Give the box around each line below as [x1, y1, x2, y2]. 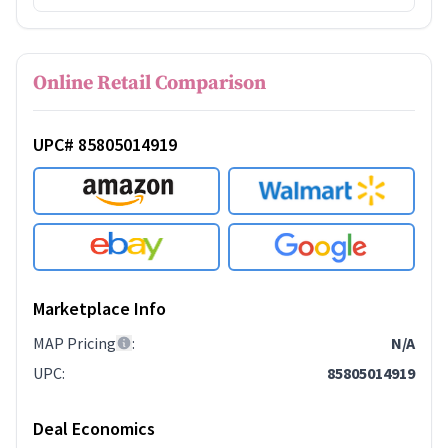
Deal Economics [33, 417, 155, 441]
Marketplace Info [33, 297, 166, 321]
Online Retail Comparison [33, 71, 266, 97]
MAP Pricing [33, 333, 116, 354]
